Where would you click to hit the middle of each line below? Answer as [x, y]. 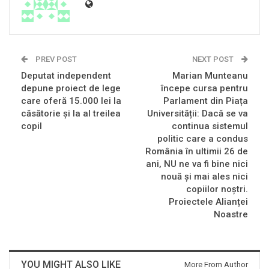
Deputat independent [66, 76]
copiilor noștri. [217, 189]
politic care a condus [203, 139]
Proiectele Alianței [208, 202]
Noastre [231, 215]
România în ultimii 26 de [197, 152]
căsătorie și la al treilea [71, 114]
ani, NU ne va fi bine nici [197, 164]
